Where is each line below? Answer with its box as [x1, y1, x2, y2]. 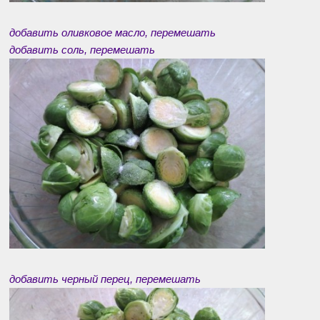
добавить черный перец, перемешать [9, 272, 201, 285]
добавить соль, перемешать [9, 43, 155, 56]
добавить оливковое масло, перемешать [9, 26, 216, 39]
